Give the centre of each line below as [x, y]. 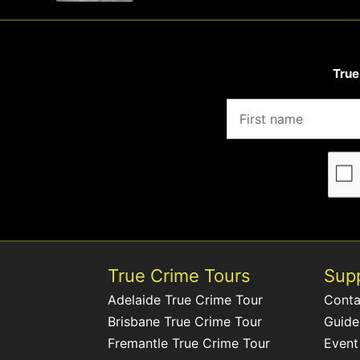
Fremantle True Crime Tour [189, 344]
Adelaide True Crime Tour [186, 300]
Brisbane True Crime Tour [185, 322]
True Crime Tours [180, 276]
